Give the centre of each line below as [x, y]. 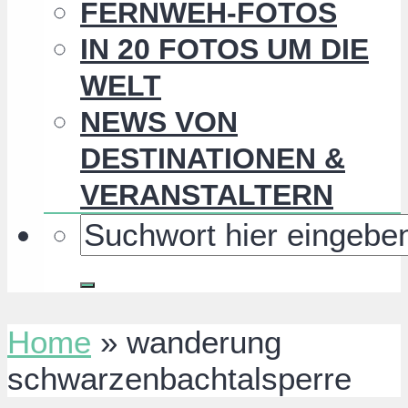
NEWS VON [159, 122]
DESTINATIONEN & [213, 159]
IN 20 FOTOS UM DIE [224, 50]
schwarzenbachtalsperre [179, 379]
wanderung [204, 342]
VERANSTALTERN [207, 195]
